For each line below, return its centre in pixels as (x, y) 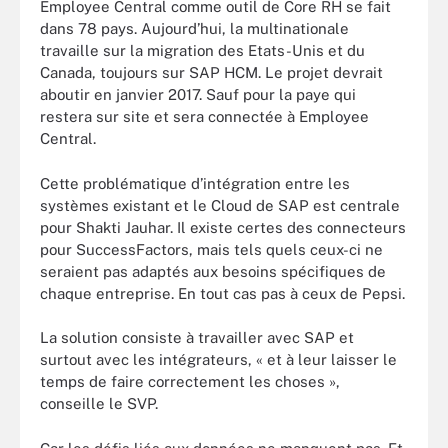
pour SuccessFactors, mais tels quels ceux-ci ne (211, 249)
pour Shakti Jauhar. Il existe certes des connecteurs (223, 227)
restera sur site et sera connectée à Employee (204, 116)
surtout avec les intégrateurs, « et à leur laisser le (218, 359)
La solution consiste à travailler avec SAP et (197, 337)
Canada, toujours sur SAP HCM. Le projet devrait (211, 72)
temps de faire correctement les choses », (190, 381)
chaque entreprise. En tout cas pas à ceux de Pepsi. (222, 293)
